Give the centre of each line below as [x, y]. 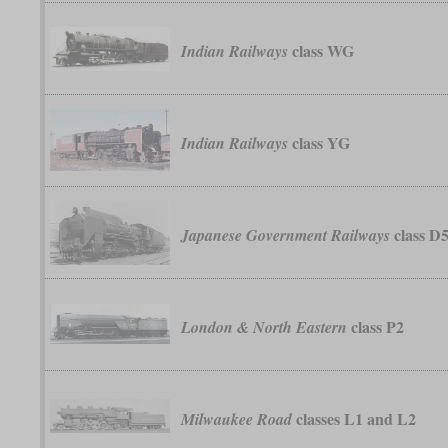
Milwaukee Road [237, 419]
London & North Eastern [264, 327]
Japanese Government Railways [286, 235]
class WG [321, 51]
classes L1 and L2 [354, 419]
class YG [319, 143]
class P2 [376, 327]
